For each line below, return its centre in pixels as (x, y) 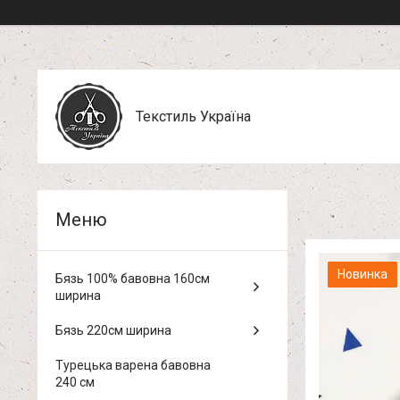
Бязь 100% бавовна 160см (133, 279)
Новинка (362, 274)
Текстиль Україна (193, 116)
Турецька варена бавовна (133, 365)
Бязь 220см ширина (113, 330)
